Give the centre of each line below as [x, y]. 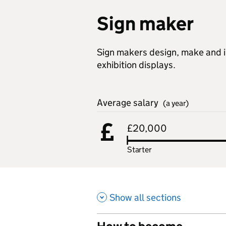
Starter [139, 150]
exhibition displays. [136, 65]
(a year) [176, 103]
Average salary [129, 103]
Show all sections [145, 197]
